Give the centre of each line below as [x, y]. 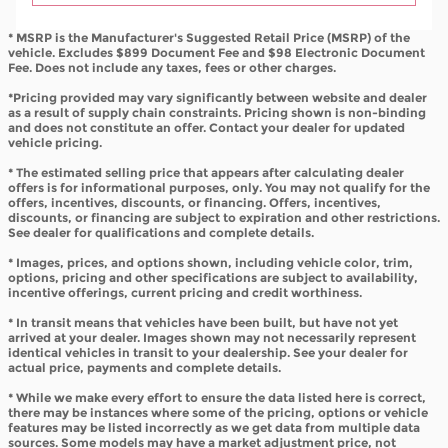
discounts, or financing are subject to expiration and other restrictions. [224, 217]
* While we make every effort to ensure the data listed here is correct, [217, 397]
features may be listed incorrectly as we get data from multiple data [214, 427]
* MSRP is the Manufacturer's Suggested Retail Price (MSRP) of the [209, 37]
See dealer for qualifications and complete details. [161, 232]
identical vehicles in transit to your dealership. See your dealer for [208, 352]
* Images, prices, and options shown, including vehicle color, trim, [210, 262]
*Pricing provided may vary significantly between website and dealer [217, 97]
